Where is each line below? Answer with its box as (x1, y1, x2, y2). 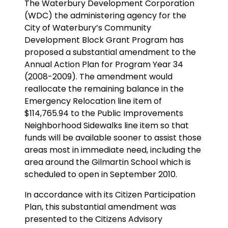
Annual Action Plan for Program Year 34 (24, 58, 183, 70)
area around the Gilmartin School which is (24, 156, 191, 168)
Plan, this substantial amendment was (24, 201, 176, 213)
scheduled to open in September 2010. (24, 168, 177, 180)
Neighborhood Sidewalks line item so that (24, 119, 189, 131)
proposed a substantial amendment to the (24, 46, 196, 58)
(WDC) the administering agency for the (24, 9, 186, 21)
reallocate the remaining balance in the (24, 82, 184, 95)
